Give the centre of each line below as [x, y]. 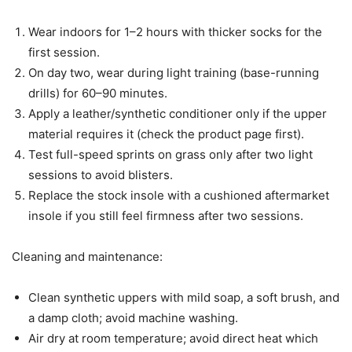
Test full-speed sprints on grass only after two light [170, 154]
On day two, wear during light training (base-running [174, 72]
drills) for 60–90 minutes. [98, 93]
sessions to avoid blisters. [101, 174]
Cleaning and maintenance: [87, 256]
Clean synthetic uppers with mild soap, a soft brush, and [184, 297]
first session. [64, 52]
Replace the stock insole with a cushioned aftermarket [179, 195]
